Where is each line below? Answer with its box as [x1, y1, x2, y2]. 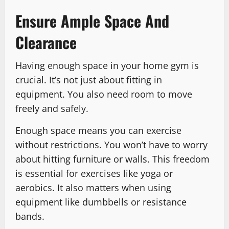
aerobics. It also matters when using [15, 181, 171, 194]
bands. [15, 210, 44, 223]
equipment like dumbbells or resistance [15, 196, 187, 209]
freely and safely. [15, 102, 88, 115]
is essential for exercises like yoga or [15, 167, 173, 180]
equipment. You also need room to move [15, 88, 192, 101]
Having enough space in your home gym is [15, 59, 199, 72]
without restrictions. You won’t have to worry [15, 139, 208, 151]
